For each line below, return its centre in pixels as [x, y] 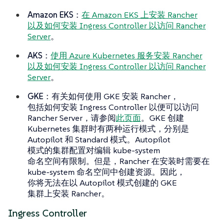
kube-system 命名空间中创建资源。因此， [106, 172]
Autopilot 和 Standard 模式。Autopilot [99, 139]
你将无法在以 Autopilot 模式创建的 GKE [102, 182]
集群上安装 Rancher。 [69, 193]
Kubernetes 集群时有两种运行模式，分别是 [108, 128]
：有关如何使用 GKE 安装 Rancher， [111, 96]
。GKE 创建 [163, 118]
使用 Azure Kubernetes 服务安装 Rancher [126, 55]
